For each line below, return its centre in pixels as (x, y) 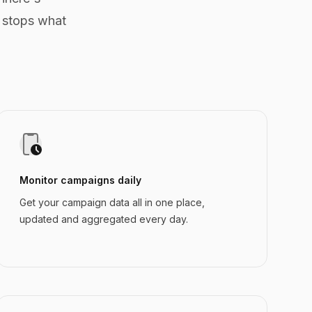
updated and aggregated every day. (103, 219)
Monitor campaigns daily (80, 180)
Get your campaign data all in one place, (112, 202)
